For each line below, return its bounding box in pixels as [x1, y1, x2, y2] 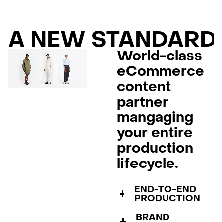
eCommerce [117, 62, 205, 80]
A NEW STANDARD [8, 25, 217, 54]
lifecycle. [117, 154, 179, 172]
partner [117, 93, 169, 111]
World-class [117, 47, 203, 65]
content [117, 77, 171, 96]
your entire [117, 123, 193, 142]
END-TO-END [134, 184, 197, 196]
